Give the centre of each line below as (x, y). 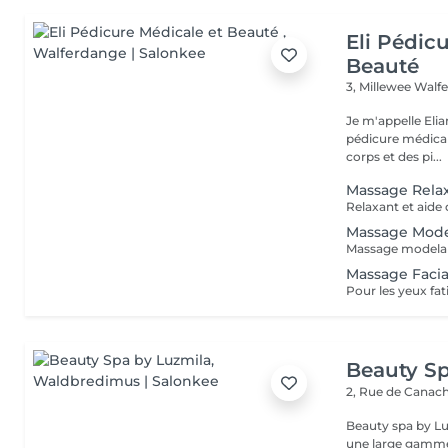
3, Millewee (380, 86)
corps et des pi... (394, 156)
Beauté (383, 66)
